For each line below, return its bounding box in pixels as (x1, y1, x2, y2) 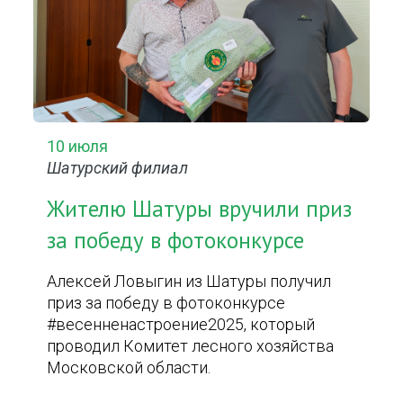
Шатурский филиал (47, 158, 189, 177)
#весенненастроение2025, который (47, 315, 316, 334)
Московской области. (47, 358, 211, 377)
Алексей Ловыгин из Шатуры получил (47, 272, 332, 291)
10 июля (47, 137, 109, 156)
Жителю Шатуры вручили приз (47, 194, 353, 223)
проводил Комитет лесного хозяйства (47, 336, 335, 355)
